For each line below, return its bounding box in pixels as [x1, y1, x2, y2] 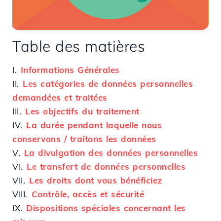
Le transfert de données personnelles [27, 161, 186, 172]
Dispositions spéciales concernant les [26, 202, 186, 213]
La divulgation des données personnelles [24, 147, 198, 158]
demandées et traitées [12, 92, 108, 103]
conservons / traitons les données [12, 133, 156, 144]
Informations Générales [20, 64, 120, 75]
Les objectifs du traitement [25, 106, 140, 116]
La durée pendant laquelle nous [26, 119, 162, 130]
